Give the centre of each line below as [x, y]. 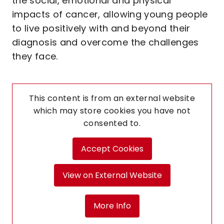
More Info [112, 205]
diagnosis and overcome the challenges [105, 42]
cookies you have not [147, 111]
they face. [36, 56]
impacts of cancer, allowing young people [110, 14]
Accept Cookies [112, 148]
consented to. [112, 123]
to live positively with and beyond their [101, 28]
